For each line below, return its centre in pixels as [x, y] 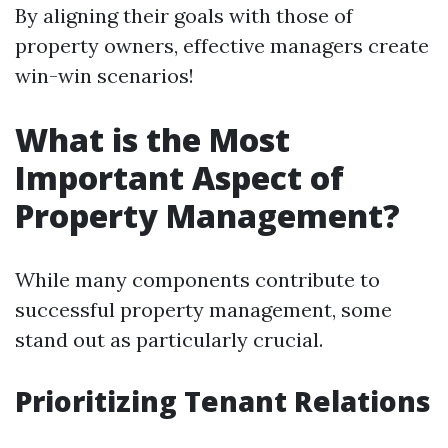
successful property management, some [203, 309]
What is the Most [152, 139]
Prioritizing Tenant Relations [223, 401]
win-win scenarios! [104, 75]
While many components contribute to [197, 279]
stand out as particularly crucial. [169, 339]
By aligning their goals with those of [184, 15]
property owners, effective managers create [222, 45]
